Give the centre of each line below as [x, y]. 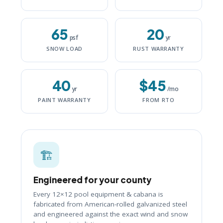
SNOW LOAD [64, 49]
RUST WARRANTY [159, 49]
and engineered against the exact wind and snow [111, 214]
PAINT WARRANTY [64, 100]
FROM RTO [159, 100]
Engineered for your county [92, 180]
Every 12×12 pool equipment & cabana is [98, 194]
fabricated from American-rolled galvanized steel [110, 204]
